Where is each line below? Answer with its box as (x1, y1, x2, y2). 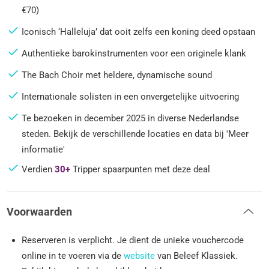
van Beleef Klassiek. (155, 250, 238, 261)
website (124, 250, 156, 261)
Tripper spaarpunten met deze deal (70, 164, 211, 175)
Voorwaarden (7, 205, 73, 219)
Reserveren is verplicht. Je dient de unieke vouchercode (22, 234, 244, 246)
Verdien (22, 164, 55, 175)
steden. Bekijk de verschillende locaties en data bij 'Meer (22, 128, 249, 139)
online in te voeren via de (22, 250, 124, 261)
